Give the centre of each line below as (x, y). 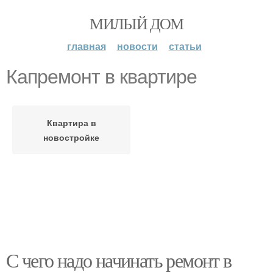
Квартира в (71, 122)
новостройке (71, 137)
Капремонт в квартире (101, 77)
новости (137, 46)
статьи (185, 46)
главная (86, 46)
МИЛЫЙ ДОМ (136, 23)
